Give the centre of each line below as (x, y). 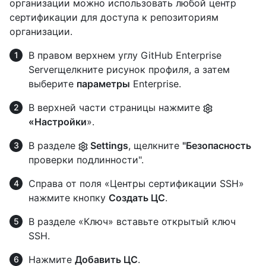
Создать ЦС (137, 197)
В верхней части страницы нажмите (116, 107)
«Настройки (58, 121)
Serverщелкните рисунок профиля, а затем (129, 69)
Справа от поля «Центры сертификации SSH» (136, 183)
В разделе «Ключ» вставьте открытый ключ (132, 221)
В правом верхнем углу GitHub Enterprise (125, 55)
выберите (53, 83)
